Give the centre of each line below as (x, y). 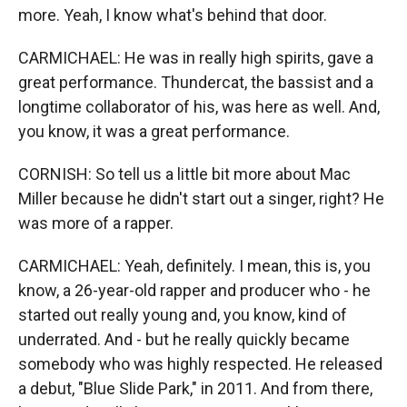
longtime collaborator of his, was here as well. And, (199, 107)
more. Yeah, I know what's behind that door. (173, 15)
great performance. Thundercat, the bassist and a (196, 82)
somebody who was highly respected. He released (200, 364)
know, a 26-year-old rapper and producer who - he (194, 290)
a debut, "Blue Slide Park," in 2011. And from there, (195, 388)
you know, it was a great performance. (154, 131)
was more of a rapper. (96, 223)
